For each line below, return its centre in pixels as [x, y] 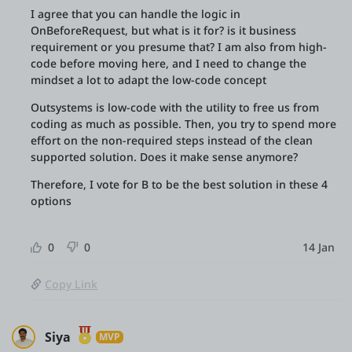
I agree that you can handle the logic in [136, 14]
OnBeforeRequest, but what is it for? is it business [163, 30]
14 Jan [319, 247]
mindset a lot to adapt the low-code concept [148, 80]
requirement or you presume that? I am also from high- [179, 47]
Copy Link [71, 284]
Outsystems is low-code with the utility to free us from [175, 107]
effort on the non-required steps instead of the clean [172, 140]
